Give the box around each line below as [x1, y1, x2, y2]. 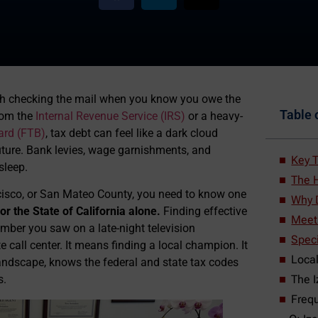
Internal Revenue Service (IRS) [35, 109, 185, 123]
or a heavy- [185, 109, 243, 123]
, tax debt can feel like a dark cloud [45, 126, 218, 140]
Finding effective [160, 204, 247, 219]
